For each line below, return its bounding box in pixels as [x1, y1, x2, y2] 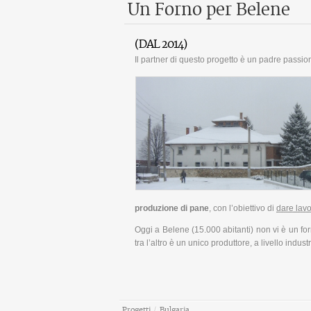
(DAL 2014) [135, 37, 187, 51]
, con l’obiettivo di [209, 203, 276, 214]
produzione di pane [135, 203, 209, 214]
